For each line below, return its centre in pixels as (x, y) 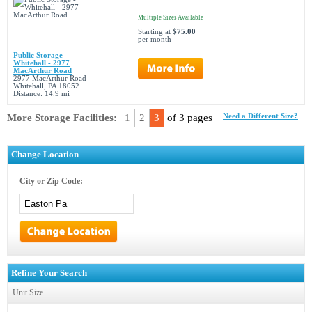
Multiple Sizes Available (171, 17)
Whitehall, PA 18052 (46, 86)
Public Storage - (40, 55)
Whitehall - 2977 (41, 63)
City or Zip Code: (51, 181)
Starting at (155, 32)
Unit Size (28, 292)
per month (155, 39)
